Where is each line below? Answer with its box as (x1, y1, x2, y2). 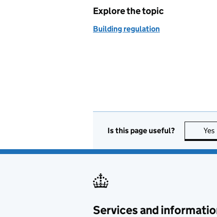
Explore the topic (93, 5, 164, 16)
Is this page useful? (108, 125, 175, 135)
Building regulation (93, 24, 160, 33)
